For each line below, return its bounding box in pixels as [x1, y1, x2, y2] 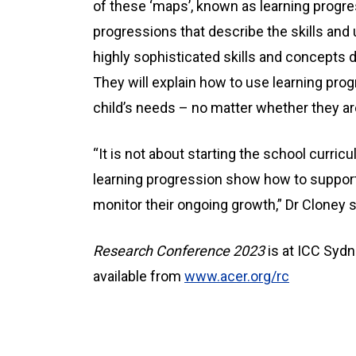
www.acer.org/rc [184, 268, 289, 284]
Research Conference [93, 242, 230, 259]
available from [93, 268, 184, 284]
